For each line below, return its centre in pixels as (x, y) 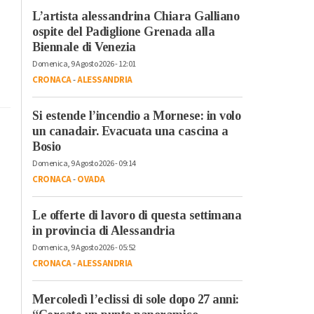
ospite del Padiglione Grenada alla (123, 31)
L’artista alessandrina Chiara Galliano (136, 16)
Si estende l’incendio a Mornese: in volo (136, 115)
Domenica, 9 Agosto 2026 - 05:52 (84, 247)
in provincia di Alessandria (104, 230)
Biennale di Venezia (84, 47)
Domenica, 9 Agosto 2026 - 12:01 (84, 64)
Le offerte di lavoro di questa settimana (137, 215)
